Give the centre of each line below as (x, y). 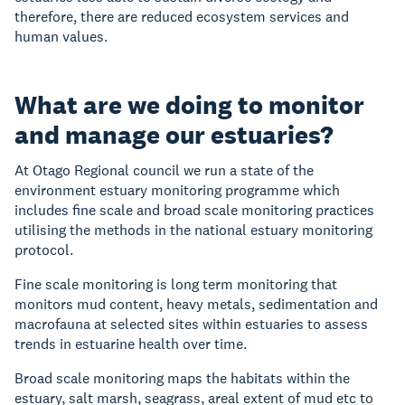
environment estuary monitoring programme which (177, 191)
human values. (63, 37)
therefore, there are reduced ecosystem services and (182, 17)
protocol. (44, 250)
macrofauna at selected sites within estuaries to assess (191, 325)
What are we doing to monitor (189, 105)
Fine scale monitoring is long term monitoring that (176, 285)
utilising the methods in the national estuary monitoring (193, 231)
